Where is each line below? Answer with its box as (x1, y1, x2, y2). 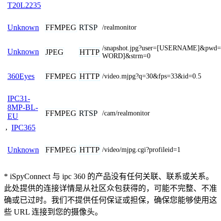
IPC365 (11, 123, 36, 132)
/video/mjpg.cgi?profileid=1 (102, 146, 181, 153)
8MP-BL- (7, 103, 38, 111)
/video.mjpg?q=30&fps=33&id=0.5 (102, 72, 201, 80)
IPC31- (7, 94, 30, 103)
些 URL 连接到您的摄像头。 (4, 207, 103, 216)
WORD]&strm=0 (102, 52, 150, 60)
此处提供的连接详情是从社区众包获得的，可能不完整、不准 (4, 184, 217, 192)
